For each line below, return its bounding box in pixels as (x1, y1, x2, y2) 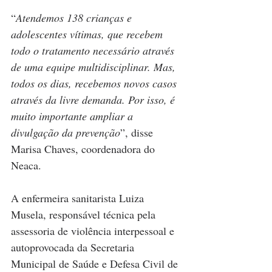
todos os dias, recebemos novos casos (11, 76, 180, 91)
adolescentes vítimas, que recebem (11, 27, 166, 42)
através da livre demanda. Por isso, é (11, 92, 178, 107)
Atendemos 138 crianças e (16, 10, 135, 25)
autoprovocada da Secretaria (11, 240, 137, 255)
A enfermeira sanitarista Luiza (11, 191, 147, 206)
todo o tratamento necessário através (11, 43, 177, 58)
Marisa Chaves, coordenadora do (11, 141, 158, 157)
